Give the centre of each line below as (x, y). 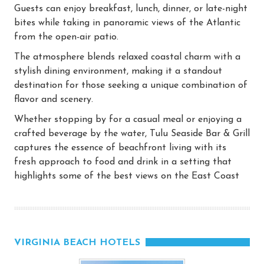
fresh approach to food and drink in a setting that (123, 162)
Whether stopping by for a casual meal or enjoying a (128, 119)
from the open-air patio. (66, 37)
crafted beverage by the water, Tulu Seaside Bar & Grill (132, 133)
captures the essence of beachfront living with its (120, 148)
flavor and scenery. (54, 99)
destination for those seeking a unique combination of (131, 85)
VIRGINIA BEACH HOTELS (77, 242)
